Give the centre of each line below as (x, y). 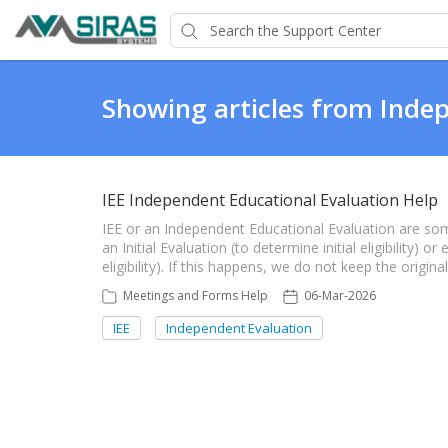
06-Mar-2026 (340, 295)
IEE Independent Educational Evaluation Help (270, 200)
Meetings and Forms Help (195, 295)
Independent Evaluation (239, 328)
